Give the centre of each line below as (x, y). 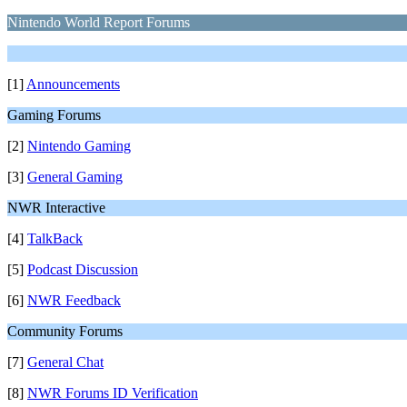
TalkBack (55, 238)
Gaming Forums (54, 115)
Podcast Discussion (83, 269)
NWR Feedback (74, 300)
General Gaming (75, 177)
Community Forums (65, 331)
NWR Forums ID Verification (113, 393)
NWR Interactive (56, 208)
